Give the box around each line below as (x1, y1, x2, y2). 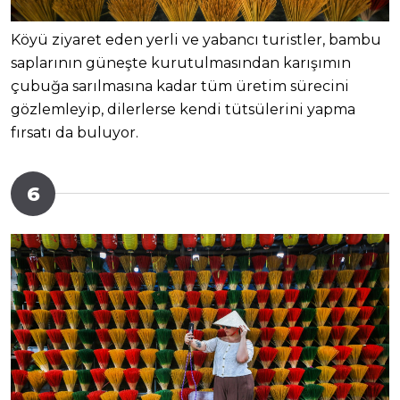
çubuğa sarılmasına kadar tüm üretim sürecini (11, 77, 349, 95)
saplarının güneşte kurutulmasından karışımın (11, 54, 351, 71)
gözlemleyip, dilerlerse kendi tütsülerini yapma (11, 100, 355, 118)
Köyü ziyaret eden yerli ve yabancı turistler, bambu (11, 30, 381, 48)
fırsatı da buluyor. (11, 123, 138, 141)
